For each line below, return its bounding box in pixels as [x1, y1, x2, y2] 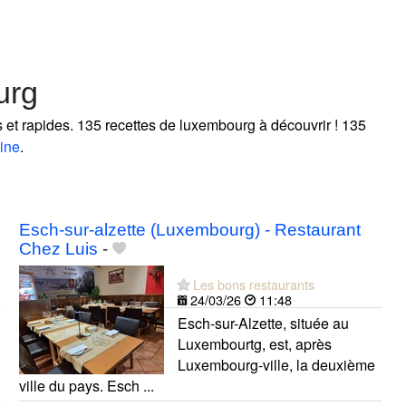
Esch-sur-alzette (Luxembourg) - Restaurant [18, 219, 361, 239]
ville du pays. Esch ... [18, 374, 154, 396]
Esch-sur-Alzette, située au [177, 312, 349, 333]
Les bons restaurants [192, 274, 314, 294]
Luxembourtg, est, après [177, 333, 332, 354]
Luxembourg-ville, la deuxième [177, 353, 375, 375]
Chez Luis [18, 238, 98, 258]
